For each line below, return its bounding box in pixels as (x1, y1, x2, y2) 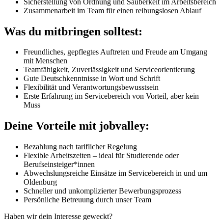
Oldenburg (24, 178, 57, 187)
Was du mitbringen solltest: (4, 25, 142, 38)
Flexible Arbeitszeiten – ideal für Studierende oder (24, 151, 179, 160)
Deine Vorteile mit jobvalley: (4, 119, 149, 133)
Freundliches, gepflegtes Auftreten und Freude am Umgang (24, 48, 207, 56)
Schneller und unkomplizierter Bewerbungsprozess (24, 187, 181, 195)
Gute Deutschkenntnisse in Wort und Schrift (24, 74, 160, 83)
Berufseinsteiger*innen (24, 160, 95, 169)
